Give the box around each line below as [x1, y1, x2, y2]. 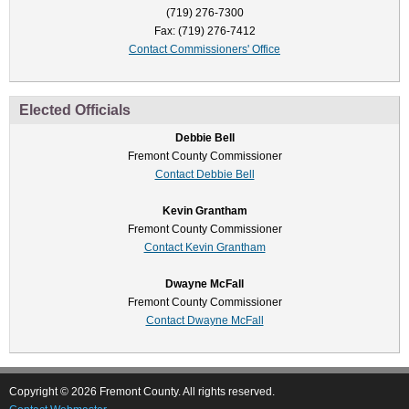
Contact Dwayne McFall [145, 314, 264, 328]
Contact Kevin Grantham [143, 241, 266, 255]
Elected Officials [19, 102, 131, 119]
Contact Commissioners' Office [129, 43, 280, 57]
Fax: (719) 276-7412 [153, 25, 256, 38]
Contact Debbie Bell [154, 168, 255, 182]
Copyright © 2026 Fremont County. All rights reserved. [9, 385, 275, 398]
